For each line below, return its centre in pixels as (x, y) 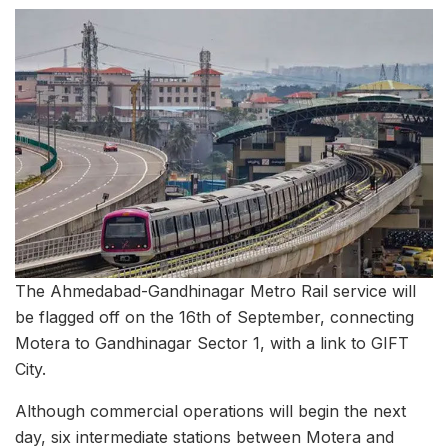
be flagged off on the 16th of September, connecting (214, 316)
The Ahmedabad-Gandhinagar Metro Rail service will (215, 290)
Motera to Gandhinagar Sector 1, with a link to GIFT (212, 342)
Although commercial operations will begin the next (210, 410)
